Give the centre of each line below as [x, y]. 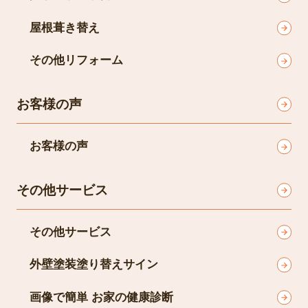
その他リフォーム [76, 60]
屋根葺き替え [65, 27]
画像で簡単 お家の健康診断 [101, 297]
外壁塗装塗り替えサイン [94, 265]
